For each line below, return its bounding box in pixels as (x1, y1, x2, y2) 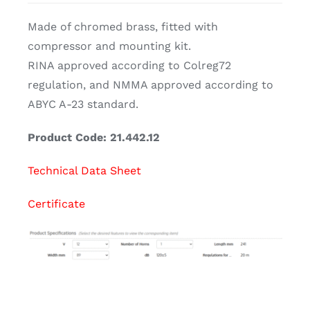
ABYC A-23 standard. (27, 98, 138, 111)
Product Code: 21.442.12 (27, 131, 160, 145)
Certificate (27, 197, 85, 211)
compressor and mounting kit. (27, 39, 191, 53)
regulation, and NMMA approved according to (27, 78, 273, 92)
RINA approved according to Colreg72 (27, 59, 231, 73)
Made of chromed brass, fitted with (27, 20, 218, 34)
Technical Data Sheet (27, 164, 141, 178)
